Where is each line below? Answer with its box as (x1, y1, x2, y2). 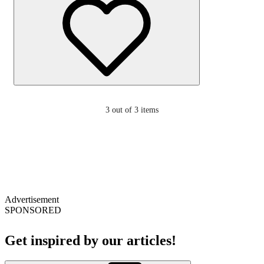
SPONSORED (5, 204, 61, 215)
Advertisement (5, 194, 59, 204)
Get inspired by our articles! (5, 233, 176, 249)
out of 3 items (112, 105, 159, 114)
